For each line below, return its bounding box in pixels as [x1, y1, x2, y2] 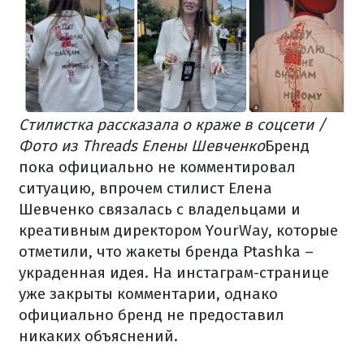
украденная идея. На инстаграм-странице [19, 262, 329, 282]
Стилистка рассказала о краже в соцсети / [19, 115, 326, 134]
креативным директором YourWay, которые [19, 220, 338, 240]
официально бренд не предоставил [19, 305, 284, 324]
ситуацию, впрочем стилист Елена [19, 178, 272, 197]
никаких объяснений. [19, 326, 178, 345]
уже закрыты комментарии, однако [19, 284, 278, 303]
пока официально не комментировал [19, 157, 296, 176]
